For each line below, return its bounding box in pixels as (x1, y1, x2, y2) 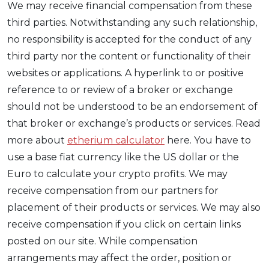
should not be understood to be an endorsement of (7, 101, 258, 113)
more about (7, 134, 67, 147)
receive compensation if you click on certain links (7, 219, 241, 231)
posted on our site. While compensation (7, 235, 198, 247)
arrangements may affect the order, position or (7, 252, 232, 264)
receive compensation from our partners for (7, 185, 219, 197)
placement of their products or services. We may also (7, 202, 261, 214)
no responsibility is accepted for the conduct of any (7, 34, 252, 46)
